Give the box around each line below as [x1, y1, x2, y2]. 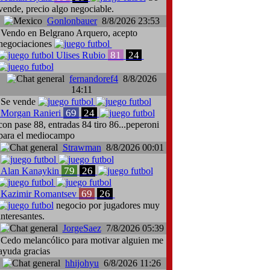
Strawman [62, 142, 101, 152]
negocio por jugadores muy [53, 200, 160, 210]
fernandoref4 [69, 74, 118, 84]
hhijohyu [65, 258, 99, 268]
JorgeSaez [62, 223, 101, 233]
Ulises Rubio [53, 50, 108, 60]
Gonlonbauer [47, 16, 97, 26]
